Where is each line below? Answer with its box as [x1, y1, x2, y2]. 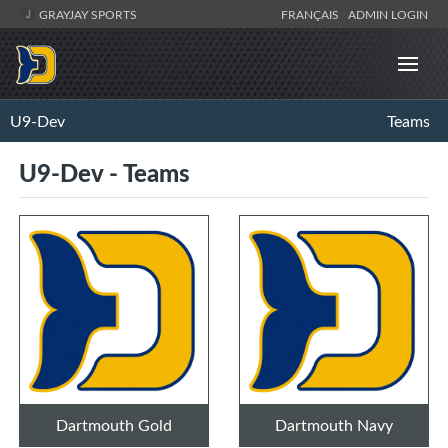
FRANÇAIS [281, 6, 345, 22]
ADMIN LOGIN [348, 6, 428, 22]
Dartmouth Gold [56, 414, 172, 437]
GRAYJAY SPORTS [36, 6, 137, 22]
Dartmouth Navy [275, 414, 393, 437]
